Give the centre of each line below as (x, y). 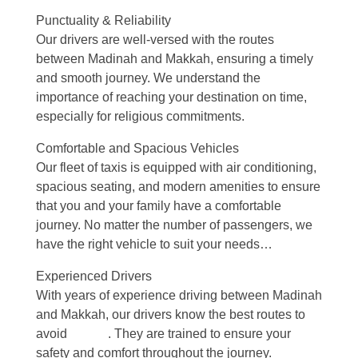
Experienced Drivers (94, 276)
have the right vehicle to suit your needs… (154, 245)
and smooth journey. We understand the (148, 78)
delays (89, 334)
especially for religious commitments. (140, 117)
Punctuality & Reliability (103, 21)
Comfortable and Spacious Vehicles (137, 149)
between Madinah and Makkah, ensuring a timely (175, 59)
